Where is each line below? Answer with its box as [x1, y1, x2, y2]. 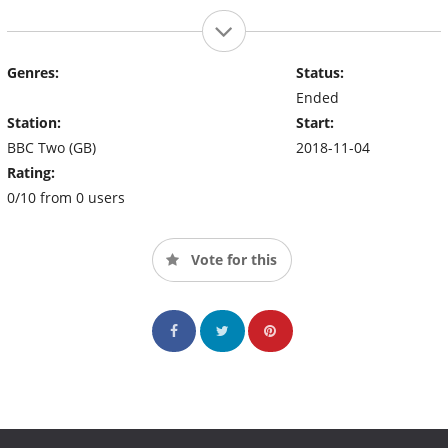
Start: [295, 112, 334, 132]
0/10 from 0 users [7, 187, 125, 207]
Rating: [7, 162, 55, 182]
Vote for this [187, 249, 277, 269]
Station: [7, 112, 61, 132]
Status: [295, 62, 344, 82]
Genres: [7, 62, 59, 82]
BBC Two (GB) [7, 137, 96, 157]
